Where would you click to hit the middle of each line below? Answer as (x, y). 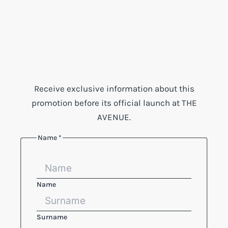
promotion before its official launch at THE (114, 103)
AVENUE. (114, 117)
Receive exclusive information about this (114, 88)
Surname (52, 217)
